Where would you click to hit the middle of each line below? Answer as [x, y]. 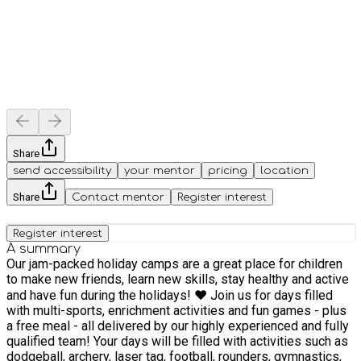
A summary [44, 249]
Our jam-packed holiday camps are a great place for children [174, 263]
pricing [228, 170]
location [284, 170]
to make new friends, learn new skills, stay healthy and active [178, 279]
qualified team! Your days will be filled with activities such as [177, 341]
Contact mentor [118, 197]
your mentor [160, 170]
